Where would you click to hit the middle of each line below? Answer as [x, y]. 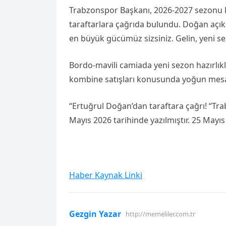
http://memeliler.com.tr [160, 214]
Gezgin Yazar [95, 214]
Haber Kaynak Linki [106, 175]
